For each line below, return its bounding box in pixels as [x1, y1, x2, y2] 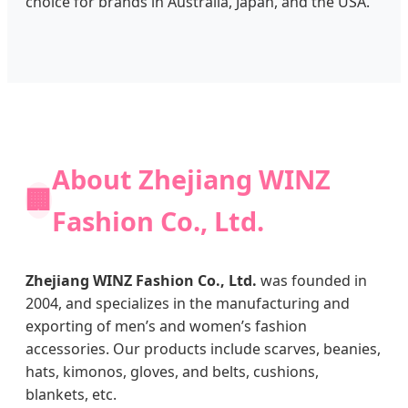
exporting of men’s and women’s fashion [25, 316, 307, 337]
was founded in [257, 270, 367, 291]
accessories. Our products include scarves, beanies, [25, 339, 381, 360]
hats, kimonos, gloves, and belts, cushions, [25, 362, 319, 382]
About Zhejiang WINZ [52, 161, 331, 198]
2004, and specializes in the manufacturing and [25, 293, 350, 314]
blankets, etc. [25, 384, 117, 405]
